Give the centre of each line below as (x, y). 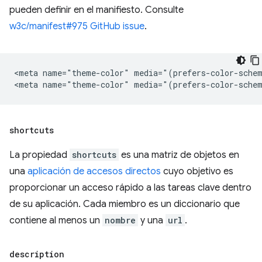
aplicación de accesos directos (94, 171)
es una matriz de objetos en (179, 155)
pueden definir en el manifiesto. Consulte (96, 10)
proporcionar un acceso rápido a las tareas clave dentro (130, 187)
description (37, 254)
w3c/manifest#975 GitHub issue (77, 26)
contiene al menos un (56, 220)
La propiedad (39, 155)
